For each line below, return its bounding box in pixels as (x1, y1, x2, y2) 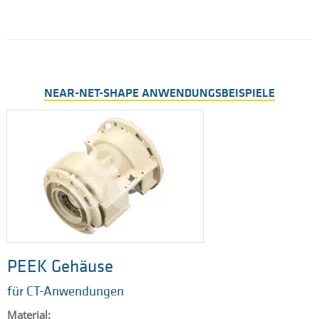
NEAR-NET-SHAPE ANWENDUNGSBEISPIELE (44, 88, 275, 100)
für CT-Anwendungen (7, 286, 124, 300)
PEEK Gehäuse (7, 258, 113, 276)
